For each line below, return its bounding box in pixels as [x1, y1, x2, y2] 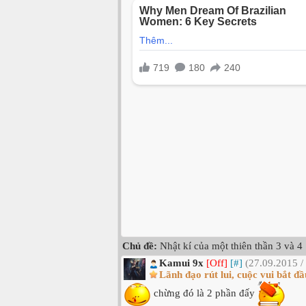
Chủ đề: [122, 240, 157, 252]
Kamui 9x [159, 258, 204, 269]
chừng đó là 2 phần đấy [151, 288, 258, 299]
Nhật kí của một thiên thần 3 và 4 [157, 240, 303, 252]
